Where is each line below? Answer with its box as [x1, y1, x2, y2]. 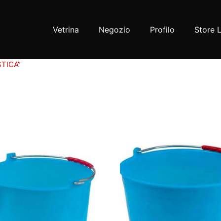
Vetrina [53, 25, 79, 35]
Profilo [150, 25, 175, 35]
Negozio [99, 25, 131, 35]
